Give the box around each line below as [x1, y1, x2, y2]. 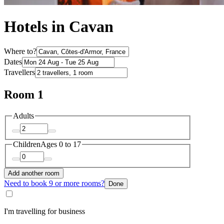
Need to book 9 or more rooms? [4, 179, 104, 188]
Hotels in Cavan [4, 17, 113, 36]
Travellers [4, 68, 35, 77]
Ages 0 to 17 [40, 139, 81, 148]
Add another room [8, 169, 59, 177]
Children [13, 139, 40, 148]
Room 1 [4, 88, 43, 101]
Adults [13, 111, 34, 120]
